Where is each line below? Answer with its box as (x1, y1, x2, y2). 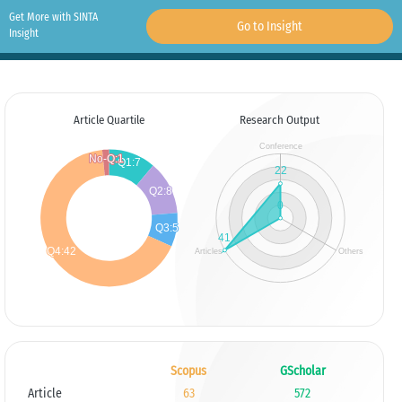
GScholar (279, 363, 326, 379)
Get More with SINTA (9, 11, 98, 23)
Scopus (170, 363, 206, 379)
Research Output (240, 113, 320, 127)
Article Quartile (73, 113, 144, 127)
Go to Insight (236, 19, 302, 34)
